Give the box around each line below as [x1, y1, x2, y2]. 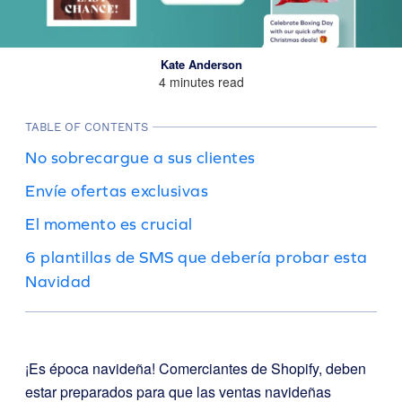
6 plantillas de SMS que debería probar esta [25, 247, 368, 267]
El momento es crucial [25, 214, 193, 233]
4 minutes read [158, 72, 244, 91]
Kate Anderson [160, 55, 242, 73]
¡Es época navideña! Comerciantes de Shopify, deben [25, 357, 366, 379]
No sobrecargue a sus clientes [25, 147, 256, 167]
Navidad [25, 271, 92, 291]
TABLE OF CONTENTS [25, 119, 148, 134]
